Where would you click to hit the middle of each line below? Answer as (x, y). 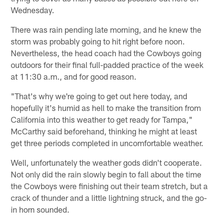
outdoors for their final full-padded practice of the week (107, 64)
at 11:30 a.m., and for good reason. (74, 76)
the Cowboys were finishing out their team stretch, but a (109, 186)
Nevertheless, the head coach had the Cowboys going (106, 53)
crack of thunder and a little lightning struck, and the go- (109, 197)
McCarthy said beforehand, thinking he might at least (104, 131)
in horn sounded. (40, 209)
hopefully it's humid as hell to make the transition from (106, 107)
